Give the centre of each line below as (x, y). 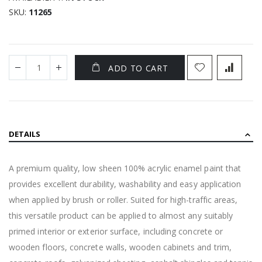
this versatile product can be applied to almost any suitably (121, 215)
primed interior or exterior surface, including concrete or (116, 231)
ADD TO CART (138, 68)
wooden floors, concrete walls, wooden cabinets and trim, (120, 247)
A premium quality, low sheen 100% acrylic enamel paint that (125, 168)
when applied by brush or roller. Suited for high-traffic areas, (123, 199)
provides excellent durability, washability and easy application (125, 184)
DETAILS (25, 134)
